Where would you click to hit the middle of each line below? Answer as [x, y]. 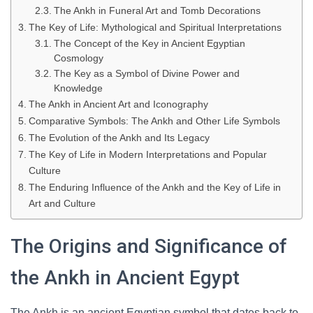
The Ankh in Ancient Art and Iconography [118, 104]
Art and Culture [62, 203]
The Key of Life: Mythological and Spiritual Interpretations [155, 27]
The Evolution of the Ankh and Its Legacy [119, 138]
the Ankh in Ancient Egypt [125, 278]
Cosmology [78, 58]
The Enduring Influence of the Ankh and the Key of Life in [154, 187]
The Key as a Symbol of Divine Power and [146, 74]
